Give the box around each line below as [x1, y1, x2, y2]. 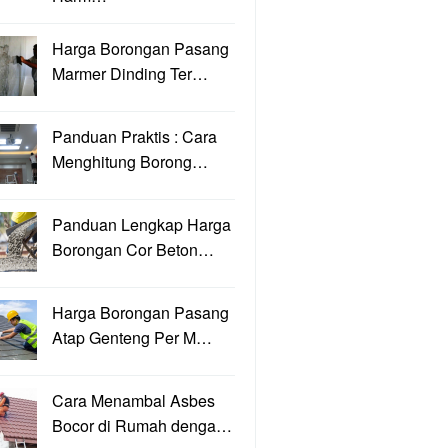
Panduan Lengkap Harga [52, 213, 231, 236]
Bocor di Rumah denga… [52, 414, 232, 437]
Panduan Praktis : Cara [52, 125, 217, 148]
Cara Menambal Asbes [52, 389, 215, 412]
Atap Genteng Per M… [52, 326, 212, 349]
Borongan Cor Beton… [52, 238, 214, 261]
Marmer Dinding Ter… [52, 62, 208, 85]
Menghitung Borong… [52, 150, 208, 173]
